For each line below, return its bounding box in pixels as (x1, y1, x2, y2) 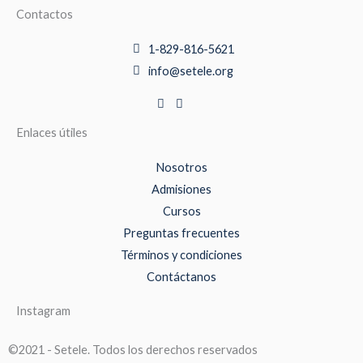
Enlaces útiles (16, 125, 88, 139)
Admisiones (152, 181, 211, 196)
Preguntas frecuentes (123, 225, 240, 240)
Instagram (16, 303, 70, 318)
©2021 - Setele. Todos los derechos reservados (8, 342, 258, 357)
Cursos (162, 203, 201, 218)
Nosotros (156, 160, 207, 174)
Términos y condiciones (121, 247, 242, 262)
